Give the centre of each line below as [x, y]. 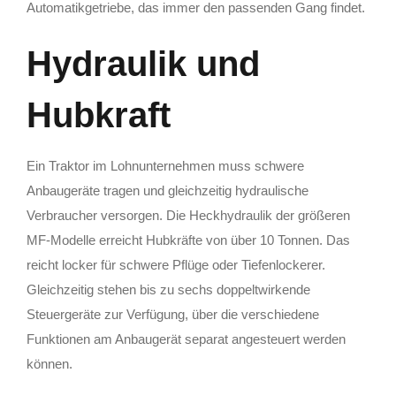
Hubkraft [99, 114]
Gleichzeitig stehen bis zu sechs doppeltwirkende [168, 289]
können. [49, 363]
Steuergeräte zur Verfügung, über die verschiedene [173, 314]
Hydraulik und [143, 63]
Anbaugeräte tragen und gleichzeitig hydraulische [168, 190]
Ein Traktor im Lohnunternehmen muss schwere [165, 165]
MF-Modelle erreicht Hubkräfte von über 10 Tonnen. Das [188, 240]
